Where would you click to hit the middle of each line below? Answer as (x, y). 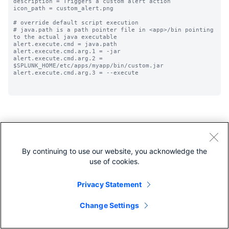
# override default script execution (76, 22)
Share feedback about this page (68, 156)
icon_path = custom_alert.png (63, 8)
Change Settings (109, 205)
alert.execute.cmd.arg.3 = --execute (78, 73)
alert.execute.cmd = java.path (65, 44)
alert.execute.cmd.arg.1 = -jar (67, 51)
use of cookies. (114, 161)
